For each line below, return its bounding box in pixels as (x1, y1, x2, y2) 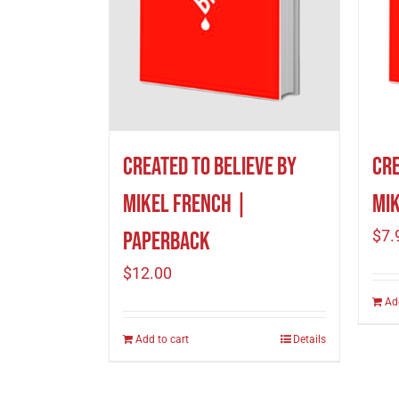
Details (293, 332, 326, 346)
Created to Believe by (123, 151, 297, 182)
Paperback (123, 226, 210, 256)
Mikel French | (123, 189, 248, 219)
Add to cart (135, 332, 189, 346)
